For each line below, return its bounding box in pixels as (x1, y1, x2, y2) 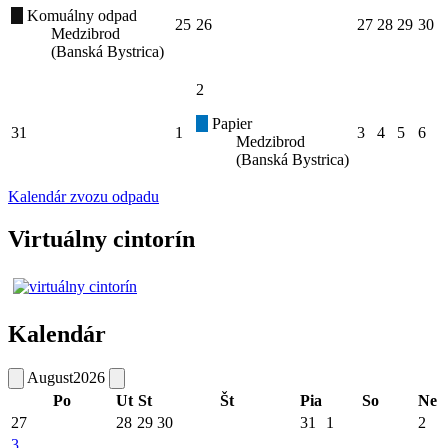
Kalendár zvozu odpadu (8, 187, 159, 205)
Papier (208, 114, 252, 132)
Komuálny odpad (23, 6, 137, 24)
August (27, 368, 73, 386)
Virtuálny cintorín (8, 225, 195, 252)
